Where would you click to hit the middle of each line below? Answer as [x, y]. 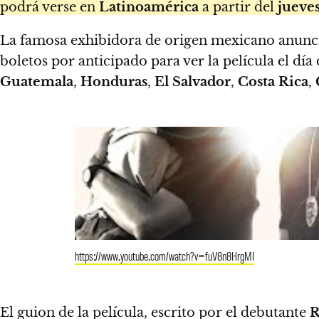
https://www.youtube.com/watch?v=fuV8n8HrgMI [164, 255]
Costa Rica [273, 82]
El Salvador [193, 82]
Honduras [114, 82]
